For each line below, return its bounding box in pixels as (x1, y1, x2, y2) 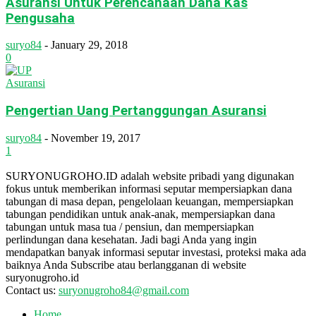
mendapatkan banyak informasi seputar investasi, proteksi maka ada (6, 245, 306, 258)
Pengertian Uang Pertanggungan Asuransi (6, 103, 267, 119)
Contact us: (6, 284, 59, 296)
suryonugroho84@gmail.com (59, 284, 189, 296)
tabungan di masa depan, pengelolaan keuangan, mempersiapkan (6, 195, 293, 207)
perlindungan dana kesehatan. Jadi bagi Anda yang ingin (6, 233, 257, 245)
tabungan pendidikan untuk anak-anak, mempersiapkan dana (6, 207, 275, 220)
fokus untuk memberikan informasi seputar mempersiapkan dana (6, 182, 292, 195)
